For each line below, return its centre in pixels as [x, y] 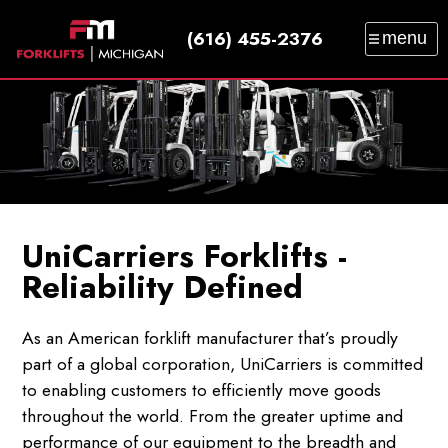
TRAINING [67, 119]
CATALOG [194, 119]
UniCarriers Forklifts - [184, 256]
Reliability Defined [162, 287]
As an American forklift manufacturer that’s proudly [209, 338]
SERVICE [144, 86]
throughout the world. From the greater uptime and [212, 416]
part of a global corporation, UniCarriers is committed [222, 364]
